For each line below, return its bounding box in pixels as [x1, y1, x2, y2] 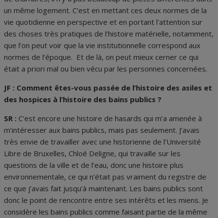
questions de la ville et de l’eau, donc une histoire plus [4, 160, 183, 170]
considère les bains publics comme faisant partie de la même [4, 207, 207, 217]
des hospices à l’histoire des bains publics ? [4, 94, 162, 105]
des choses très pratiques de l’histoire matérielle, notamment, [4, 29, 214, 39]
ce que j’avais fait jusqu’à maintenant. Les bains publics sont [4, 183, 203, 194]
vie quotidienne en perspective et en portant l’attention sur [4, 17, 202, 27]
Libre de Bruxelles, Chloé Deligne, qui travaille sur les [4, 148, 181, 159]
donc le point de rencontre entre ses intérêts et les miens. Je [4, 195, 208, 205]
